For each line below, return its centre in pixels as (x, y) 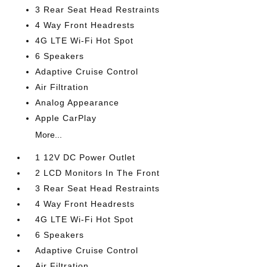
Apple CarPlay (66, 118)
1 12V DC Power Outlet (86, 157)
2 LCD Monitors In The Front (98, 173)
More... (49, 135)
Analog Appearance (77, 103)
